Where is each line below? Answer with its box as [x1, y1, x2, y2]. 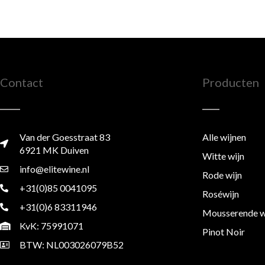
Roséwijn [202, 188, 239, 199]
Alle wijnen [202, 131, 246, 143]
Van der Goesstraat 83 [19, 131, 110, 143]
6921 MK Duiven [19, 144, 89, 156]
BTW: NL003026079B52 [19, 238, 124, 250]
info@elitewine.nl [19, 163, 89, 174]
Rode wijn [202, 169, 242, 180]
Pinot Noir [202, 225, 245, 237]
